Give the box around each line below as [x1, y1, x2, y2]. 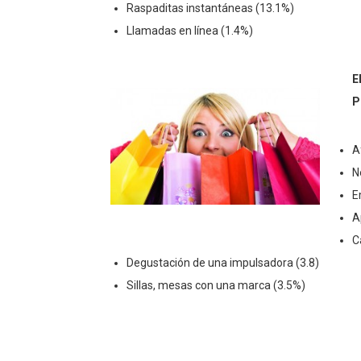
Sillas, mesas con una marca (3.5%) [127, 278, 305, 292]
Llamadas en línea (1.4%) [127, 23, 253, 37]
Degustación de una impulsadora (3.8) [127, 255, 319, 269]
